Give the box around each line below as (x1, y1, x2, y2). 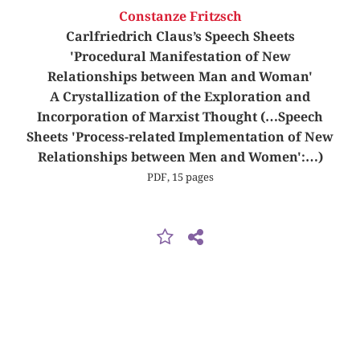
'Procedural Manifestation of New (69, 49, 291, 65)
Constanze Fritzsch (118, 9, 242, 25)
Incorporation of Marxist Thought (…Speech (37, 109, 323, 125)
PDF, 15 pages (146, 170, 214, 184)
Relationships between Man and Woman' (47, 69, 313, 85)
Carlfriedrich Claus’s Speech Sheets (65, 29, 295, 45)
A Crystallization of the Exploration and (50, 89, 310, 105)
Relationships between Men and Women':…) (37, 149, 323, 166)
